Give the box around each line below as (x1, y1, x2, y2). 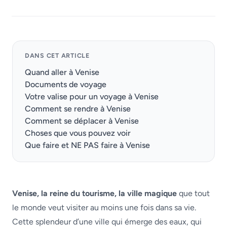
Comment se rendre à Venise (25, 104, 131, 113)
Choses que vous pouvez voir (25, 128, 131, 138)
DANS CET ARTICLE (25, 52, 90, 59)
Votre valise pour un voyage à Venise (25, 92, 159, 101)
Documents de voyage (25, 80, 106, 89)
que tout (177, 188, 210, 198)
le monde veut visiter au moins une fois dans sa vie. (12, 203, 196, 212)
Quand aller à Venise (25, 67, 99, 77)
